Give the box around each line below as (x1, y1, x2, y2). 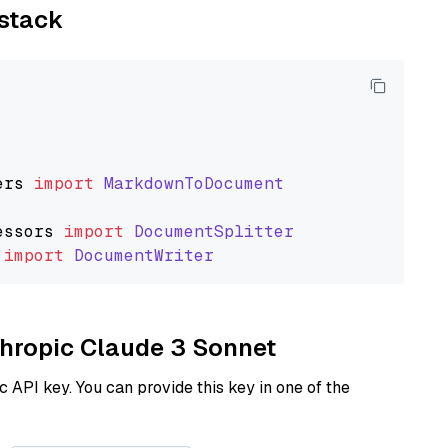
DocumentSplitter (134, 221, 294, 242)
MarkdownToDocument (104, 173, 284, 194)
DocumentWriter (74, 245, 214, 266)
